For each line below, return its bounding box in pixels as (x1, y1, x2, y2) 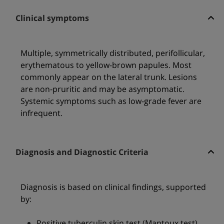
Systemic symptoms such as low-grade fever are (20, 95, 201, 107)
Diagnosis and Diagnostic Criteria (15, 146, 148, 158)
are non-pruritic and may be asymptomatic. (20, 83, 184, 95)
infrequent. (20, 107, 62, 119)
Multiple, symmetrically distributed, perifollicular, (20, 47, 205, 59)
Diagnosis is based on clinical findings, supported (20, 181, 206, 193)
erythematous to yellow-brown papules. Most (20, 59, 191, 71)
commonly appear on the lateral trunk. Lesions (20, 71, 197, 83)
